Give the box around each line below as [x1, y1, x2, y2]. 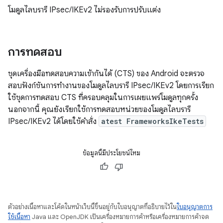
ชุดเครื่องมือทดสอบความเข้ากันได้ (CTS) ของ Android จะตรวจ [8, 69, 205, 79]
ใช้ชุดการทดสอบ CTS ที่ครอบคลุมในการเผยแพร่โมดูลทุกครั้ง [8, 93, 198, 103]
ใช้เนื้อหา [8, 213, 30, 221]
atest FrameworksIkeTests [101, 116, 204, 126]
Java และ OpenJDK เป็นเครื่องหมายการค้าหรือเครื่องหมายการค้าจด [30, 213, 209, 221]
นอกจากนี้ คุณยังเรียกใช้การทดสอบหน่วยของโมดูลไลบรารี [8, 105, 191, 114]
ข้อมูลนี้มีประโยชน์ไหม [83, 149, 140, 157]
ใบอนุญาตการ [177, 203, 213, 211]
